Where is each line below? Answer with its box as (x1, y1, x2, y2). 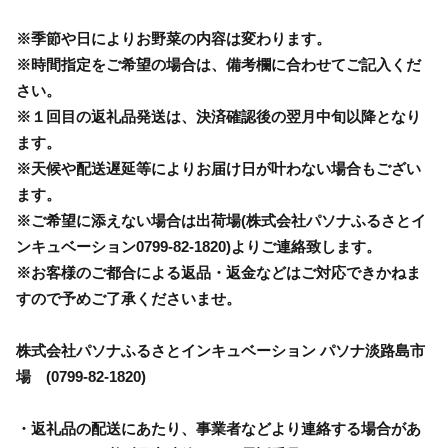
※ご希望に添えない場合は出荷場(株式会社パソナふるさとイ (16, 211, 426, 229)
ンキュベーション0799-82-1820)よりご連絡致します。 (16, 237, 381, 255)
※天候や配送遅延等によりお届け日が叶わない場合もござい (16, 159, 421, 177)
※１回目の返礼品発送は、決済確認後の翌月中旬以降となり (16, 107, 421, 125)
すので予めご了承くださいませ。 (16, 289, 241, 307)
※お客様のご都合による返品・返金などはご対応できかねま (16, 263, 421, 281)
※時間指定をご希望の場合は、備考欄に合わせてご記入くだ (16, 55, 421, 73)
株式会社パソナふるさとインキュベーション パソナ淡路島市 (16, 341, 425, 359)
